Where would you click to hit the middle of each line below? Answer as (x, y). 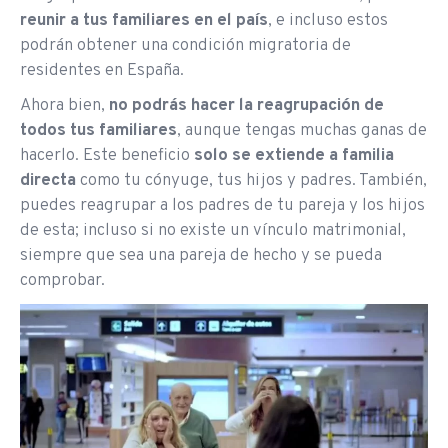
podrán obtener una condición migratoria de (185, 46)
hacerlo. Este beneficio (107, 156)
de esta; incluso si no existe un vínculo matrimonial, (213, 231)
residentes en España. (102, 71)
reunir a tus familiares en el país (144, 21)
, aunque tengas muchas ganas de (302, 131)
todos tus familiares (98, 131)
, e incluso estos (328, 21)
